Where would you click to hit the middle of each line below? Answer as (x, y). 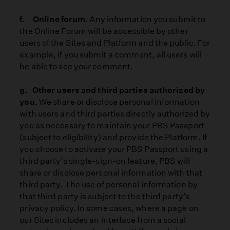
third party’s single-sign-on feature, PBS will (105, 161)
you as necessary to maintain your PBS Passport (112, 126)
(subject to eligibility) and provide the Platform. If (113, 138)
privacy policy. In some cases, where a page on (109, 208)
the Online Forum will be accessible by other (104, 31)
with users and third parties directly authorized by (115, 114)
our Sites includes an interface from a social (103, 220)
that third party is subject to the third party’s (104, 197)
